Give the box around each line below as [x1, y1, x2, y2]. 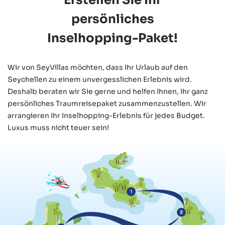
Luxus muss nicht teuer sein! [8, 123, 109, 132]
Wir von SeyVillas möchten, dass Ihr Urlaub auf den [8, 62, 188, 72]
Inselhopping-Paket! [47, 30, 178, 46]
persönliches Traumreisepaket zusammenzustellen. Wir [8, 98, 206, 108]
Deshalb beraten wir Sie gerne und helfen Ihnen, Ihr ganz [8, 86, 208, 96]
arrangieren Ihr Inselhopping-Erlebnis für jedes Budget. [8, 110, 205, 120]
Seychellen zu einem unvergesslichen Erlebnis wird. [8, 74, 192, 84]
